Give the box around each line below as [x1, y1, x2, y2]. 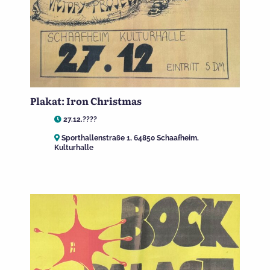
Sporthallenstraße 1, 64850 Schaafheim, [60, 133, 199, 142]
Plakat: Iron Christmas [30, 93, 142, 108]
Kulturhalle [54, 143, 93, 152]
